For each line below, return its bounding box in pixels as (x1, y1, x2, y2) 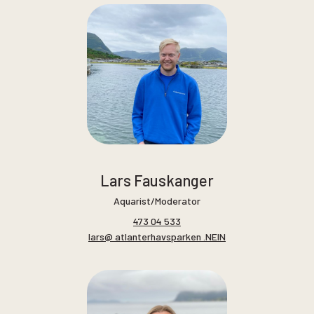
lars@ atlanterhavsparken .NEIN (88, 231, 226, 243)
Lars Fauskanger (100, 170, 214, 189)
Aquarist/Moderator (114, 194, 200, 207)
